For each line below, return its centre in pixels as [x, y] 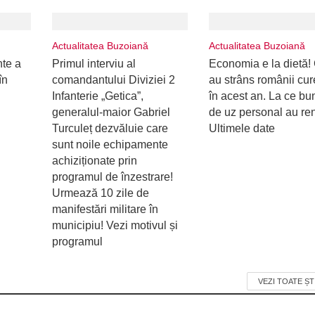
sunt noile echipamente [110, 144]
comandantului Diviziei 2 [113, 80]
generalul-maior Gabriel [111, 112]
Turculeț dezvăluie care [110, 128]
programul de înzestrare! [112, 177]
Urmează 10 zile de [100, 193]
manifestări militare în [105, 209]
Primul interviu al [94, 64]
